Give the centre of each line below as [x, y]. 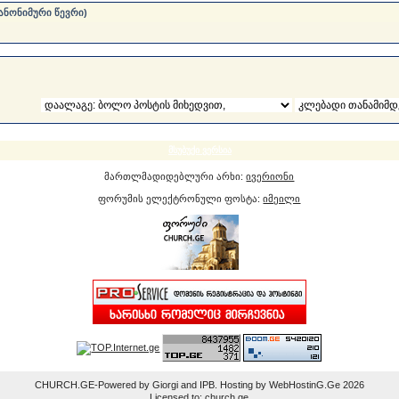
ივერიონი [270, 176]
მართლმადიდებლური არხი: [175, 176]
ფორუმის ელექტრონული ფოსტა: [181, 199]
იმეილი [282, 199]
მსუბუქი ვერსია [199, 150]
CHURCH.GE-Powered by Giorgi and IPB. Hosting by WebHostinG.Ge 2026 [199, 385]
